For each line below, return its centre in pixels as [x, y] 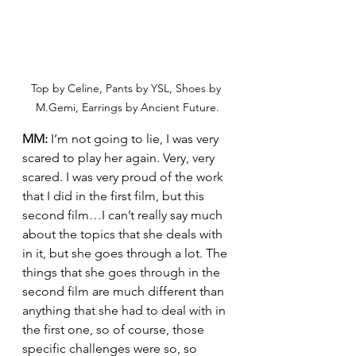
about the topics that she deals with [124, 234]
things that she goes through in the [123, 272]
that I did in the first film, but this [115, 196]
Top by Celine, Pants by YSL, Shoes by [127, 88]
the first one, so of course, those [115, 329]
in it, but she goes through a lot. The [126, 253]
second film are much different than [125, 291]
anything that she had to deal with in [126, 310]
